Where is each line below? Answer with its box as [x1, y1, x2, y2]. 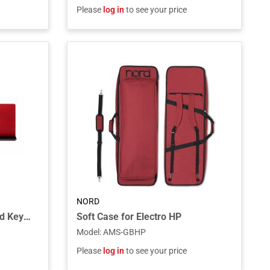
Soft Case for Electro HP [76, 211, 181, 222]
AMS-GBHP [102, 227, 146, 237]
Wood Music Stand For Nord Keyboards [24, 211, 31, 222]
